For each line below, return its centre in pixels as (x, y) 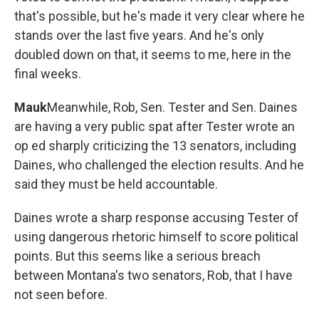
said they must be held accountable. (116, 184)
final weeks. (48, 74)
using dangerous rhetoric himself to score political (156, 237)
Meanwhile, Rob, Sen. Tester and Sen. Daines (172, 107)
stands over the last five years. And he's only (139, 35)
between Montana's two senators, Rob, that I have (153, 275)
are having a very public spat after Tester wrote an (155, 126)
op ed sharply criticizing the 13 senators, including (155, 146)
